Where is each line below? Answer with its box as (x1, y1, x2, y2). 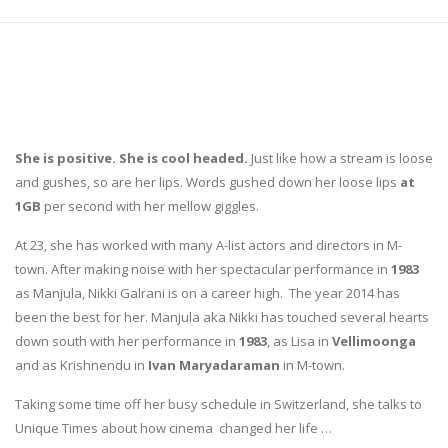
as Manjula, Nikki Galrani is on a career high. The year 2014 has (15, 283, 400, 302)
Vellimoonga (332, 331, 416, 350)
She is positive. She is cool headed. (15, 148, 248, 167)
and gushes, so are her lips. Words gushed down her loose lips (15, 172, 400, 191)
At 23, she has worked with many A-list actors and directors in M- (15, 235, 402, 254)
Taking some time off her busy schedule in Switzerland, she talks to (15, 394, 422, 413)
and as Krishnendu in (15, 355, 145, 374)
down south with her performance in (15, 331, 239, 350)
